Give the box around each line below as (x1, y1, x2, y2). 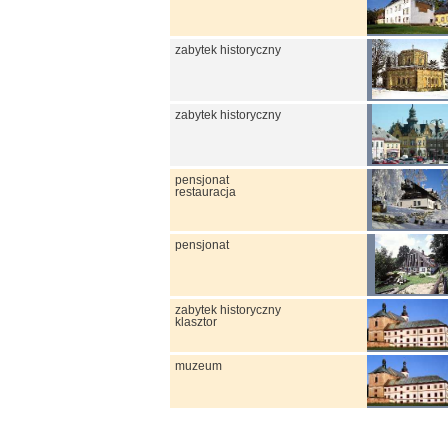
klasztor (175, 315, 217, 328)
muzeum (175, 359, 222, 372)
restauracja (175, 185, 236, 198)
